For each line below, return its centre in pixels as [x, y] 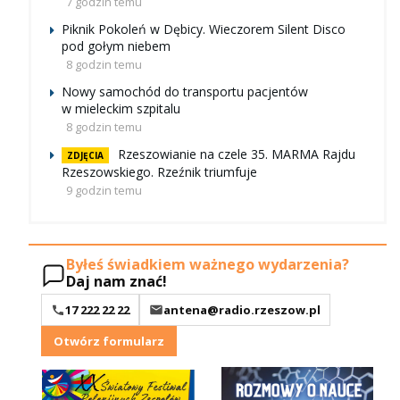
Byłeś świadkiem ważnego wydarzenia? [208, 264]
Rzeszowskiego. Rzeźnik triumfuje [159, 172]
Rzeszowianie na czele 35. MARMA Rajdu [237, 154]
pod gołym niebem [116, 46]
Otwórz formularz [109, 341]
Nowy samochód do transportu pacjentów [185, 92]
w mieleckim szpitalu [121, 109]
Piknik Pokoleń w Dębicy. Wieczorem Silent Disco [204, 29]
